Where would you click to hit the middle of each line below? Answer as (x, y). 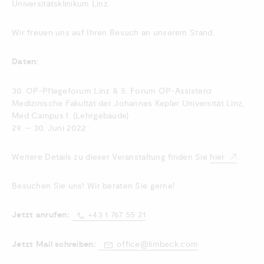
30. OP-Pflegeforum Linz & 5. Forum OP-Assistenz (112, 91)
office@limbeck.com (158, 244)
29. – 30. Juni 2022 (49, 128)
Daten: (25, 62)
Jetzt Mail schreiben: (54, 245)
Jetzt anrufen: (42, 215)
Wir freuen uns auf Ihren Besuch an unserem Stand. (113, 33)
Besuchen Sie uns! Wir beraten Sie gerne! (94, 186)
